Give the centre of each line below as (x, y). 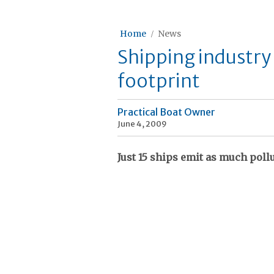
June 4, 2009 (142, 124)
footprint (159, 81)
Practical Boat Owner (166, 112)
